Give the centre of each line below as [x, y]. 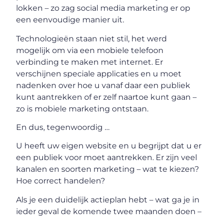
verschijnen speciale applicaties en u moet [99, 73]
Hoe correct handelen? [61, 181]
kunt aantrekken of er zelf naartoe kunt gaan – [107, 97]
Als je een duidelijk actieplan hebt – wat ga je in [108, 200]
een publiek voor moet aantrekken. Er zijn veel [107, 158]
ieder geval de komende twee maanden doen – [109, 211]
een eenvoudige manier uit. [70, 20]
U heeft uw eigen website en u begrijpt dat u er [109, 146]
